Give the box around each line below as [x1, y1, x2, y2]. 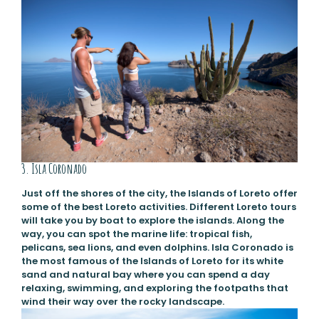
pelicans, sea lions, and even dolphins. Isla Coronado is [21, 240, 293, 254]
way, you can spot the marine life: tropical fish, [21, 226, 252, 241]
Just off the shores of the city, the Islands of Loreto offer [21, 186, 298, 200]
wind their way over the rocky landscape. [21, 294, 224, 308]
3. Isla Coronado [21, 159, 87, 177]
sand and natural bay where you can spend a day [21, 267, 270, 281]
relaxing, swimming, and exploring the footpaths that [21, 281, 288, 295]
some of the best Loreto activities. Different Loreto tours [21, 199, 296, 214]
